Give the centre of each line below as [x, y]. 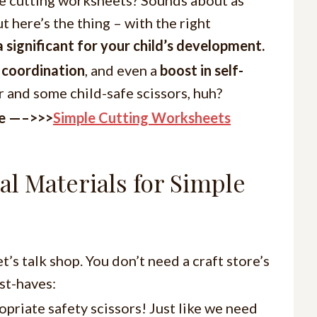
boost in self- [202, 70]
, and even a [122, 70]
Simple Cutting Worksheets [142, 117]
